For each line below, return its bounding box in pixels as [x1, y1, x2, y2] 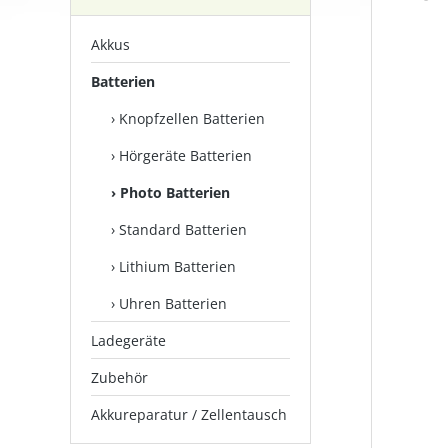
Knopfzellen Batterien [119, 109, 265, 128]
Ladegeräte [91, 331, 166, 350]
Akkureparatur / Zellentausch [91, 405, 287, 424]
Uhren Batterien [119, 294, 227, 313]
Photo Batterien [120, 183, 230, 202]
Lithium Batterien [119, 257, 236, 276]
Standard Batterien [119, 220, 247, 239]
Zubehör [91, 368, 148, 387]
